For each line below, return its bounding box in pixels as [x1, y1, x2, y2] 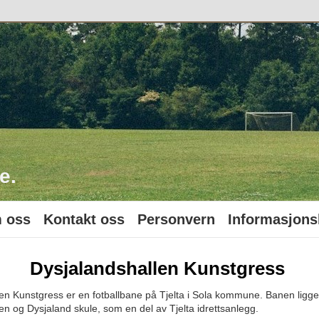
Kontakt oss [43, 211, 125, 227]
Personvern [137, 211, 215, 227]
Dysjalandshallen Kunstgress [30, 258, 286, 279]
